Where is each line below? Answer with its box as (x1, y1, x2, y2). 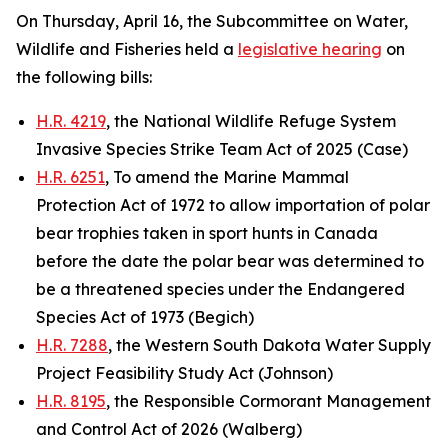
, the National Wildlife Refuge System (106, 111, 396, 131)
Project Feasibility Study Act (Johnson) (36, 363, 333, 383)
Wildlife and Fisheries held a (16, 39, 238, 59)
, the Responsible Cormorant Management (106, 391, 431, 411)
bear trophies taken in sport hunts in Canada (36, 223, 378, 243)
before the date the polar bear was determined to (36, 251, 424, 271)
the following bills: (16, 67, 152, 87)
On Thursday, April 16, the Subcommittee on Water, (16, 11, 408, 31)
